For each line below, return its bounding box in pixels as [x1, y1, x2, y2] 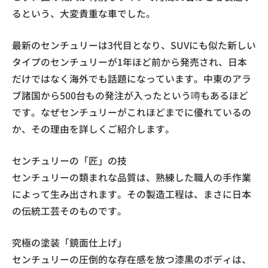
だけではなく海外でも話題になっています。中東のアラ [12, 71, 251, 86]
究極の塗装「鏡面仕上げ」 [12, 235, 127, 249]
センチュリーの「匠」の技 [12, 153, 127, 167]
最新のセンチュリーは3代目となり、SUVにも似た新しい [12, 38, 256, 52]
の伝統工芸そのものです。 [12, 203, 127, 218]
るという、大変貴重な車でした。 [12, 6, 156, 20]
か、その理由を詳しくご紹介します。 [12, 121, 175, 136]
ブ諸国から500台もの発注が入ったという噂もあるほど [12, 88, 248, 102]
